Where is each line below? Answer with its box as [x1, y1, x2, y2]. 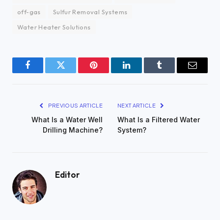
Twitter [60, 68, 85, 77]
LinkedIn [126, 68, 158, 77]
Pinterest [93, 68, 124, 77]
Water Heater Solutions [17, 23, 91, 31]
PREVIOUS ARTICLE [47, 102, 103, 109]
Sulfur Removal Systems [53, 8, 128, 16]
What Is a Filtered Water [117, 115, 200, 124]
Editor [55, 169, 80, 180]
